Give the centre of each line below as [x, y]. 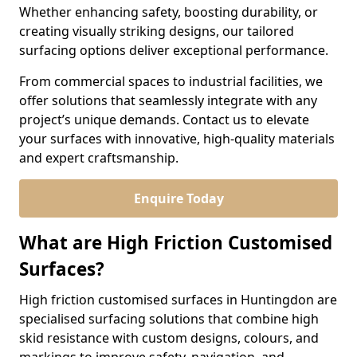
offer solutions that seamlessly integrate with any [168, 100]
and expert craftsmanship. [99, 158]
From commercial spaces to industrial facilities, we [171, 81]
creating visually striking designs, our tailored [157, 31]
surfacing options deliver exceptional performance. [174, 50]
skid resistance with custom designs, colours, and [169, 338]
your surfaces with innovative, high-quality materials [177, 139]
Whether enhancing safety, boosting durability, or [169, 12]
